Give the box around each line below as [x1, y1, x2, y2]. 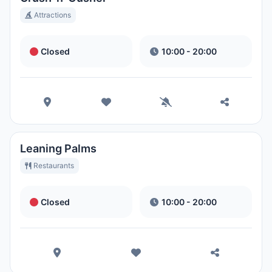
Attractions [32, 10, 71, 19]
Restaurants [32, 161, 74, 170]
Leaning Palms [20, 142, 97, 155]
